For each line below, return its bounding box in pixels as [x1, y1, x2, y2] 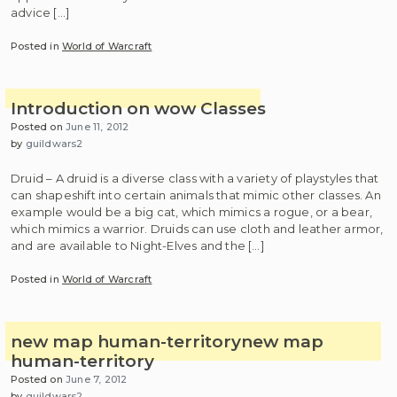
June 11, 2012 [66, 121, 129, 133]
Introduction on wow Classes [11, 98, 266, 119]
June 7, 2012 [66, 373, 128, 385]
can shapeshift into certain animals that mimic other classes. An [11, 187, 381, 202]
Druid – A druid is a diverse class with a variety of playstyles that [11, 170, 379, 185]
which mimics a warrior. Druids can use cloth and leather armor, [11, 221, 384, 236]
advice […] [11, 4, 69, 19]
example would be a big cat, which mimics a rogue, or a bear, [11, 204, 373, 219]
